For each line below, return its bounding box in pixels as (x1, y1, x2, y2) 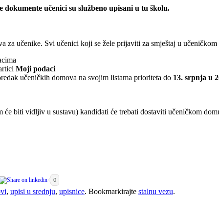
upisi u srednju (10, 187, 55, 196)
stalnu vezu (138, 187, 173, 196)
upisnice (59, 187, 85, 196)
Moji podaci (16, 64, 55, 73)
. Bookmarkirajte (85, 187, 138, 196)
